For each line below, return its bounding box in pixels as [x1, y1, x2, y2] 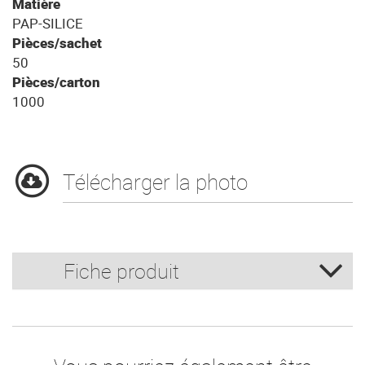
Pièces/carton [12, 73, 100, 92]
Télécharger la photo [63, 168, 248, 196]
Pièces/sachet [12, 33, 102, 53]
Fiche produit [64, 257, 179, 285]
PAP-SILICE [12, 14, 83, 33]
